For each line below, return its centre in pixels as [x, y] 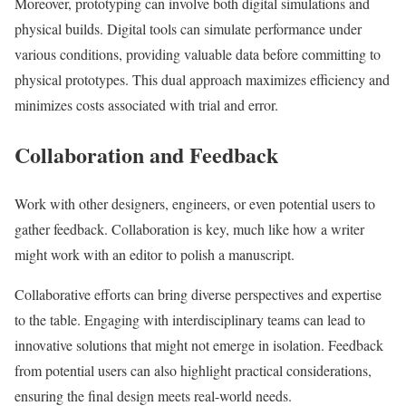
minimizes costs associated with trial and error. [146, 104]
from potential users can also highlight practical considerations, [193, 371]
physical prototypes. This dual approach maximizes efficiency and [202, 79]
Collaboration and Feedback [146, 154]
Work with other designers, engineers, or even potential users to [195, 204]
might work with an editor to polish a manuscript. [155, 255]
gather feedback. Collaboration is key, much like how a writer [189, 229]
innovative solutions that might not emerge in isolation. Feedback [199, 345]
